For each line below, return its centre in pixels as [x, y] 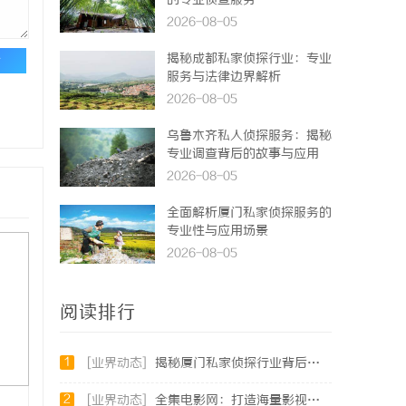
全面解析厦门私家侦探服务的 [249, 213]
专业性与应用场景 [217, 232]
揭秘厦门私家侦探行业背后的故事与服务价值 [231, 364]
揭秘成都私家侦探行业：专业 [249, 59]
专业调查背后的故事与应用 [243, 155]
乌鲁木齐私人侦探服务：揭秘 [249, 136]
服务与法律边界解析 [224, 77]
